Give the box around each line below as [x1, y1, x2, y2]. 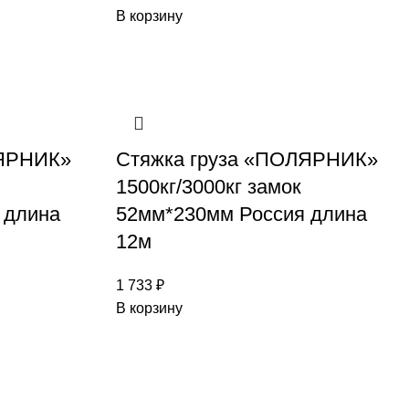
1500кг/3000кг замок [116, 175, 301, 198]
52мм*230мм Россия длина [116, 203, 367, 225]
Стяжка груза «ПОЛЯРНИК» [116, 148, 378, 171]
